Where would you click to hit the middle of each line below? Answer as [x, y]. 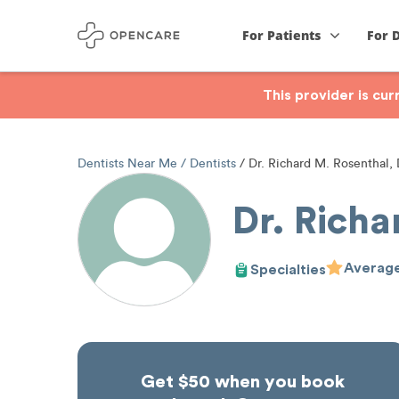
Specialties [288, 269]
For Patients [282, 35]
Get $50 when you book [242, 382]
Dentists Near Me [129, 163]
